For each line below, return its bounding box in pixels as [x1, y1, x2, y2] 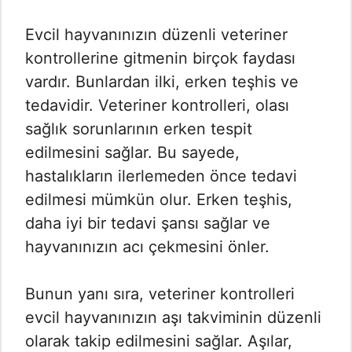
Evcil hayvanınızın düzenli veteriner [25, 25, 288, 45]
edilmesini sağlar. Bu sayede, [25, 143, 240, 163]
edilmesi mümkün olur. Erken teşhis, [25, 190, 292, 210]
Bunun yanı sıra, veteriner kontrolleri [25, 284, 295, 304]
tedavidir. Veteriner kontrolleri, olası [25, 96, 289, 115]
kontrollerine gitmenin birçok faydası [25, 49, 295, 68]
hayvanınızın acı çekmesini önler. [25, 237, 269, 257]
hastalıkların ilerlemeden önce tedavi [25, 167, 297, 186]
